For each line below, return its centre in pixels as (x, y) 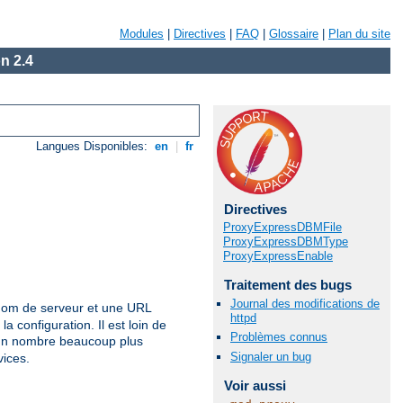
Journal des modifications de (305, 304)
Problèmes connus (279, 337)
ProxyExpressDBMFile (282, 227)
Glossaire (294, 34)
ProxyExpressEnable (278, 256)
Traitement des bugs (287, 285)
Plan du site (359, 34)
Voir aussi (255, 385)
